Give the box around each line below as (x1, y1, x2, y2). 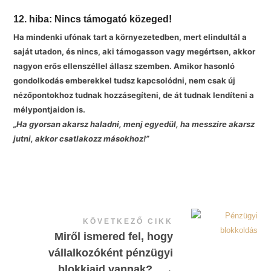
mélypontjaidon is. (13, 105, 86, 115)
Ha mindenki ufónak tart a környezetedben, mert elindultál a (13, 32, 247, 42)
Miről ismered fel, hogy (54, 230, 173, 243)
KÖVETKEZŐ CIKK (82, 217, 173, 226)
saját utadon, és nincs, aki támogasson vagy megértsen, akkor (13, 47, 256, 57)
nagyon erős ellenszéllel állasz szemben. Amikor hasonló (13, 61, 235, 71)
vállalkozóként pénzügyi (48, 247, 173, 260)
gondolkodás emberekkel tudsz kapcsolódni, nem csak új (13, 76, 236, 86)
